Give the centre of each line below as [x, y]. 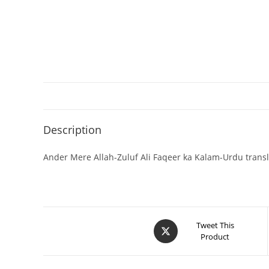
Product [215, 237]
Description [72, 130]
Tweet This [215, 225]
